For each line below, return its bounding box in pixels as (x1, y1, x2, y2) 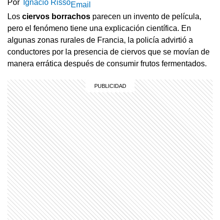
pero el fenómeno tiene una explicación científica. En (7, 24, 191, 32)
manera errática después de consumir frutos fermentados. (7, 59, 207, 68)
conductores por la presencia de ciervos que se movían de (7, 47, 210, 56)
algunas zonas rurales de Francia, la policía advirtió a (7, 35, 193, 44)
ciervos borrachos (22, 12, 90, 21)
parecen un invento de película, (90, 12, 201, 21)
